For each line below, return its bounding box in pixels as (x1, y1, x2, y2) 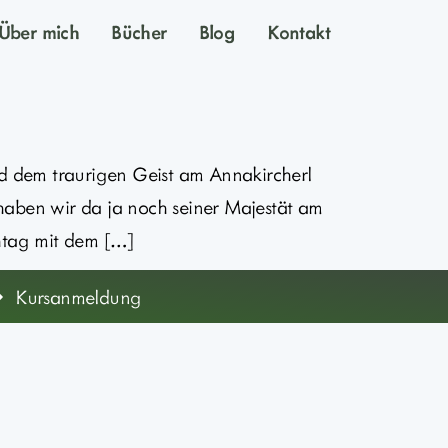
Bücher (111, 18, 167, 44)
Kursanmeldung (15, 283, 142, 310)
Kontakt (267, 18, 330, 44)
